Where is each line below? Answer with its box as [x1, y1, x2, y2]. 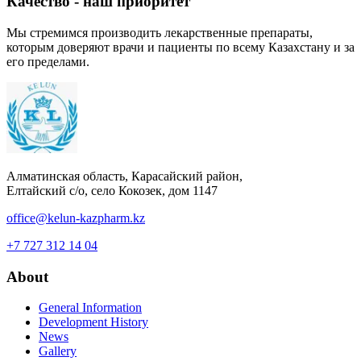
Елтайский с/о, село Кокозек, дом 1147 [6, 183, 218, 197]
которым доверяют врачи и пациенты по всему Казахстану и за [6, 39, 355, 54]
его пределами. [6, 54, 89, 68]
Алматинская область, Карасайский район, [6, 168, 243, 183]
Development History [39, 315, 148, 330]
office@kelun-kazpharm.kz [6, 210, 145, 225]
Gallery [39, 344, 77, 359]
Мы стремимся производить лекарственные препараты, [6, 25, 313, 39]
